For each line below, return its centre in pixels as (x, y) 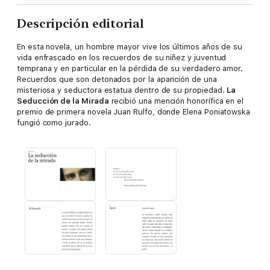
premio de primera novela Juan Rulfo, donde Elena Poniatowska (134, 112)
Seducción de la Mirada (63, 101)
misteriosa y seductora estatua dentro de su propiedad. (122, 90)
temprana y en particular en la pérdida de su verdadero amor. (130, 69)
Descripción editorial (80, 24)
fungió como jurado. (54, 123)
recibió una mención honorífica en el (176, 101)
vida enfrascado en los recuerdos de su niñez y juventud (122, 58)
